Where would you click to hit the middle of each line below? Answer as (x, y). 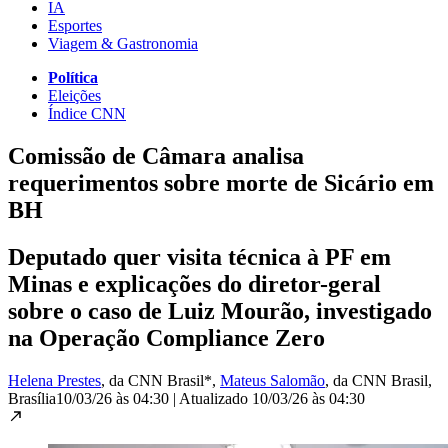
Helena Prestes (54, 380)
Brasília (32, 398)
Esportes (75, 25)
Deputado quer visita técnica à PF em (199, 256)
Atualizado (215, 398)
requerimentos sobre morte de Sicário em (221, 182)
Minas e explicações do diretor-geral (194, 283)
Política (73, 77)
